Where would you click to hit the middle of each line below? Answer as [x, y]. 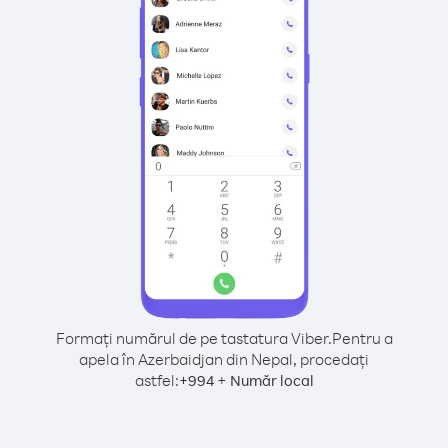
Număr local [271, 380]
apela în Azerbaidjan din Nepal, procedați [224, 359]
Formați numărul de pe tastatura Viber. [193, 338]
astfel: [156, 380]
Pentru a [362, 338]
